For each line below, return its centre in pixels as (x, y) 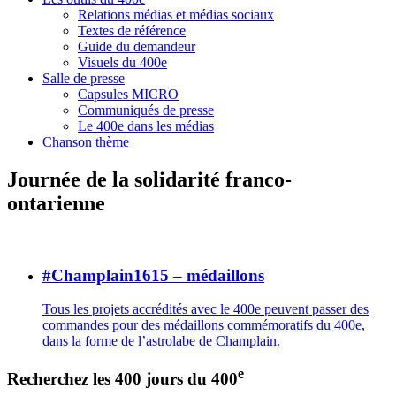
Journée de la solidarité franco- (149, 179)
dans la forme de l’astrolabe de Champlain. (161, 341)
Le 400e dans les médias (146, 126)
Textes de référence (132, 30)
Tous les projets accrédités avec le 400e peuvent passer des (206, 309)
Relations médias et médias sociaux (176, 15)
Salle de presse (84, 78)
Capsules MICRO (128, 94)
